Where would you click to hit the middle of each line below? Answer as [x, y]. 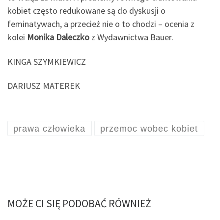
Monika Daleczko [59, 37]
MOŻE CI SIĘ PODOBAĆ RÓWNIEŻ [79, 203]
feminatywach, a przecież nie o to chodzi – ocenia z [101, 24]
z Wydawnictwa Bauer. [132, 37]
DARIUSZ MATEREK [44, 86]
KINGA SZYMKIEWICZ [47, 61]
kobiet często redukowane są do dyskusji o [86, 11]
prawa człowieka [50, 128]
